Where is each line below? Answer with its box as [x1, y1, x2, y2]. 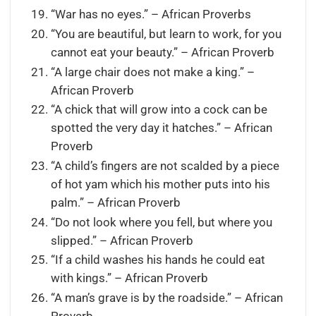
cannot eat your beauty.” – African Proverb [50, 46, 274, 60]
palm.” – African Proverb [50, 196, 181, 210]
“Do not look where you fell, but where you [50, 215, 272, 229]
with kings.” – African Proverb [50, 272, 208, 286]
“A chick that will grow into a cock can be [50, 103, 267, 117]
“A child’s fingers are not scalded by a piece [50, 159, 279, 174]
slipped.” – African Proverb [50, 233, 193, 248]
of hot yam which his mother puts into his [50, 178, 270, 192]
